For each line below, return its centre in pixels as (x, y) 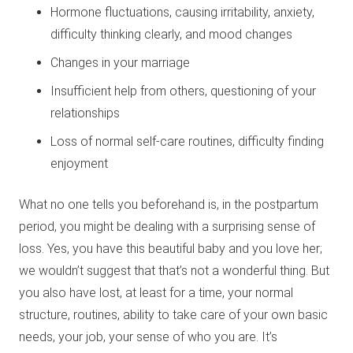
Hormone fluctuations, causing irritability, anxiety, (182, 13)
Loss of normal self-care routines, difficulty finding (187, 142)
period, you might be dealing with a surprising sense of (167, 227)
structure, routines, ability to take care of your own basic (173, 315)
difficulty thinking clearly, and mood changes (171, 35)
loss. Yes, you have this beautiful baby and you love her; (171, 249)
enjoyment (79, 164)
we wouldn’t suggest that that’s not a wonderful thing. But (174, 271)
